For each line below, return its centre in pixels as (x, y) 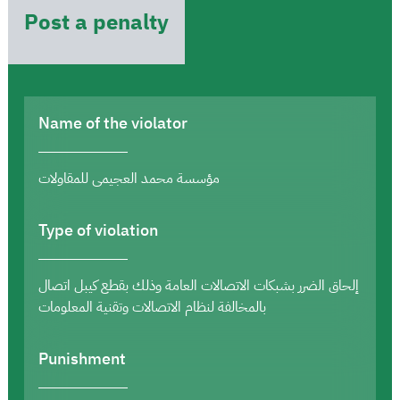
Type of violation (98, 229)
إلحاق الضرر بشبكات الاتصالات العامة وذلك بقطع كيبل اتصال (199, 285)
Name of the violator (113, 122)
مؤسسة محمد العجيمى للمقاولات (129, 178)
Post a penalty (96, 22)
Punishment (82, 358)
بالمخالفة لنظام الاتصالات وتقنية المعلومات (152, 307)
